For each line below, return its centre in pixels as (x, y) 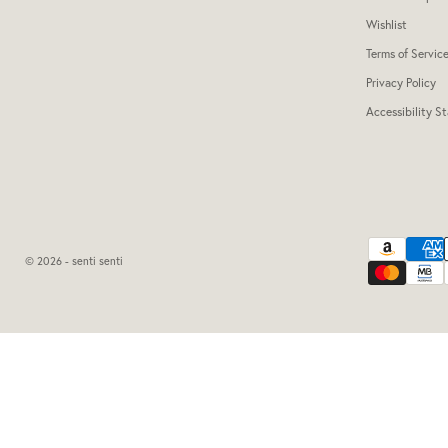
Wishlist (386, 24)
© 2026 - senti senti (73, 260)
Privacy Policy (400, 82)
